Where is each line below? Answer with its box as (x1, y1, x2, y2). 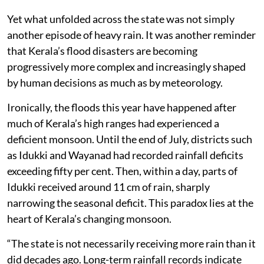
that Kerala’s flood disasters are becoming (7, 44, 197, 57)
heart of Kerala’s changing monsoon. (7, 212, 171, 225)
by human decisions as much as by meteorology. (7, 75, 223, 89)
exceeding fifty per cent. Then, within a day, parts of (7, 164, 237, 177)
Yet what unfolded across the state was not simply (7, 12, 235, 25)
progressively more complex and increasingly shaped (7, 60, 246, 73)
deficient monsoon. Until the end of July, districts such (7, 132, 252, 146)
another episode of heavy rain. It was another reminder (7, 28, 256, 41)
